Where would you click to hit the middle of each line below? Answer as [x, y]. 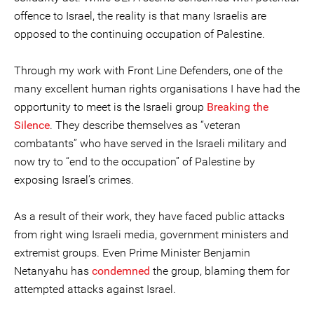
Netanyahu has [53, 271]
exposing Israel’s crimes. [74, 179]
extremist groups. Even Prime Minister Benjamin [132, 252]
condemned [121, 271]
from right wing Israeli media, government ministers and [151, 234]
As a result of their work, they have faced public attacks [149, 216]
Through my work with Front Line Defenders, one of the [148, 70]
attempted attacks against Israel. [95, 289]
